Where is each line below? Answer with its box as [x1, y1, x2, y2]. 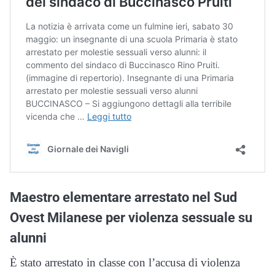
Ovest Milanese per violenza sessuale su [10, 209, 252, 225]
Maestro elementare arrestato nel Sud [10, 189, 237, 205]
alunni [10, 230, 47, 246]
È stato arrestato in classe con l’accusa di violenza [10, 256, 240, 269]
